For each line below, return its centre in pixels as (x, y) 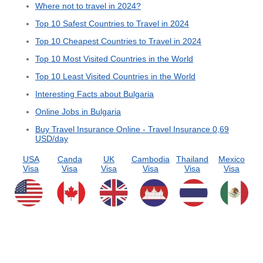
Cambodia (151, 159)
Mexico (232, 159)
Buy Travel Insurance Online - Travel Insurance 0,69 (132, 129)
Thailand (192, 159)
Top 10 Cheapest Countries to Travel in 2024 (118, 41)
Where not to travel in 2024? (88, 6)
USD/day (52, 139)
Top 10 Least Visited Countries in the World (115, 77)
